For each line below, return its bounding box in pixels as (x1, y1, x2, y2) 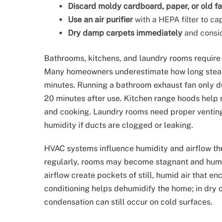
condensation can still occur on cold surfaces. (44, 197, 213, 207)
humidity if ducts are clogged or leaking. (44, 120, 193, 130)
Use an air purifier (68, 14, 133, 24)
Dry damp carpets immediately (68, 28, 182, 38)
